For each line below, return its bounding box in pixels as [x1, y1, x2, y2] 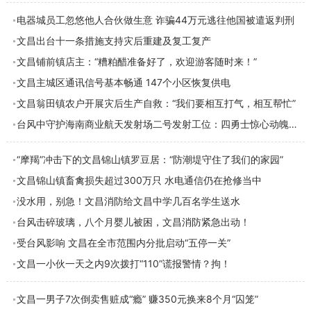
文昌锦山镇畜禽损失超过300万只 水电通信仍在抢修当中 [16, 174, 262, 186]
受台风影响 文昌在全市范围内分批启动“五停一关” [16, 237, 230, 249]
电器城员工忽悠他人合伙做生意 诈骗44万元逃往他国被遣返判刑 [16, 14, 294, 26]
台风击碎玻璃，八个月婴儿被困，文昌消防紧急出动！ [16, 216, 250, 228]
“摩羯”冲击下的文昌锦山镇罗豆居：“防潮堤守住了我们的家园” [16, 153, 283, 165]
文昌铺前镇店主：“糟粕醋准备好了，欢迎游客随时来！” [16, 56, 257, 67]
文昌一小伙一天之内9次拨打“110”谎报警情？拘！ [16, 258, 230, 269]
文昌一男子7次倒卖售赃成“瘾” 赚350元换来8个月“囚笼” [16, 293, 258, 305]
